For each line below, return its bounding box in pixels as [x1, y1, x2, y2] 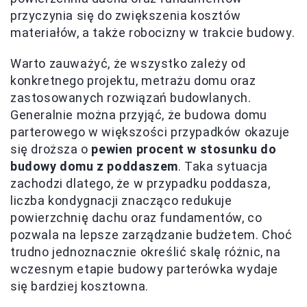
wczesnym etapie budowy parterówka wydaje [10, 262, 279, 277]
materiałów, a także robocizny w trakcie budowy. [10, 25, 295, 40]
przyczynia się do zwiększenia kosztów [10, 8, 241, 23]
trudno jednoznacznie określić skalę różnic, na [10, 245, 281, 260]
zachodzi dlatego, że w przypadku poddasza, [10, 176, 271, 191]
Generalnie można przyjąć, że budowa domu [10, 108, 268, 123]
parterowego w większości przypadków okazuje [10, 125, 290, 140]
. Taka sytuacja [177, 159, 268, 174]
